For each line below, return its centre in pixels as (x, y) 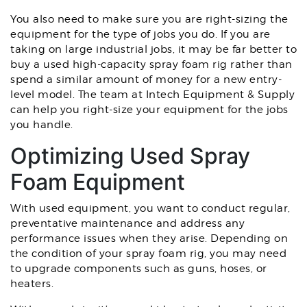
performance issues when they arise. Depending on (149, 238)
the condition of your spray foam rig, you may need (148, 254)
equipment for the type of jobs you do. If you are (140, 34)
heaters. (32, 284)
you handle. (42, 125)
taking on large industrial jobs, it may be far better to (153, 49)
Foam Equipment (98, 182)
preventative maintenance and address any (127, 223)
